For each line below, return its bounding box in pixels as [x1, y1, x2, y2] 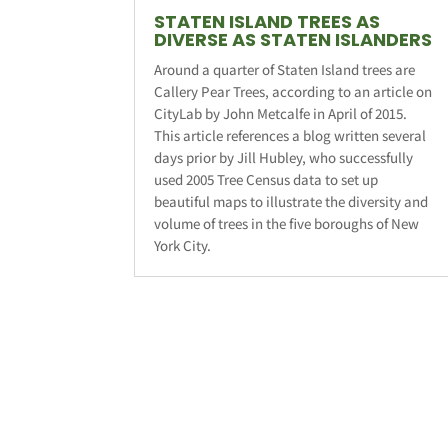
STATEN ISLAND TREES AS [154, 8, 381, 34]
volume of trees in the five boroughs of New [154, 213, 420, 233]
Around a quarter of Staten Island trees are [154, 59, 416, 79]
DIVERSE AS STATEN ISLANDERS [154, 26, 433, 52]
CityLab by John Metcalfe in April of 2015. [154, 103, 408, 123]
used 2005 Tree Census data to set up [154, 169, 379, 189]
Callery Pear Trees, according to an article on [154, 81, 433, 101]
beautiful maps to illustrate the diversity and [154, 191, 429, 211]
